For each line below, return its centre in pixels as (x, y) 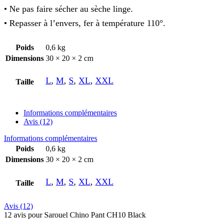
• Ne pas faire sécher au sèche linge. (69, 9)
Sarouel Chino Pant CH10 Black (95, 215)
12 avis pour (24, 215)
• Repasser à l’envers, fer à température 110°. (85, 23)
